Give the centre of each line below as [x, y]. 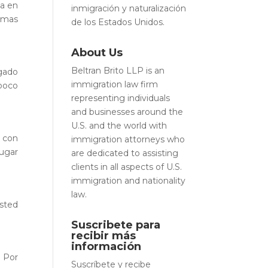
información [106, 246]
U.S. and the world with [119, 126]
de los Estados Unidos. [118, 22]
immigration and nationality [129, 181]
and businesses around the [127, 112]
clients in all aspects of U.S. [127, 167]
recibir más [104, 236]
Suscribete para [116, 225]
